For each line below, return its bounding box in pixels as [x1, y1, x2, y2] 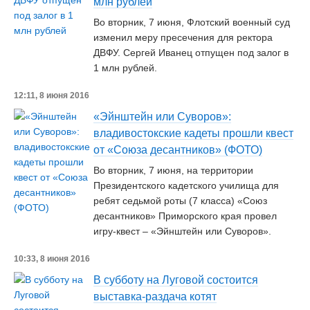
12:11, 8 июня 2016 [14, 91, 89, 100]
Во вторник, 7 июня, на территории [93, 165, 253, 176]
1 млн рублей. [93, 62, 157, 73]
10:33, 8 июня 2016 [14, 254, 90, 264]
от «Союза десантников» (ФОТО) [93, 144, 262, 156]
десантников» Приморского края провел [93, 210, 277, 221]
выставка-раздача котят [93, 291, 217, 302]
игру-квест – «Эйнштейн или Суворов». [93, 226, 271, 237]
